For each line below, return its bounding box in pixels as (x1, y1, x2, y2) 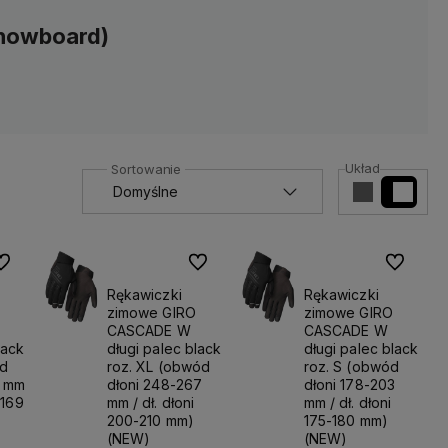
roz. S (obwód (303, 357, 400, 375)
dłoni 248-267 (106, 375, 203, 393)
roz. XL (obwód (106, 357, 211, 375)
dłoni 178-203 (303, 375, 396, 393)
